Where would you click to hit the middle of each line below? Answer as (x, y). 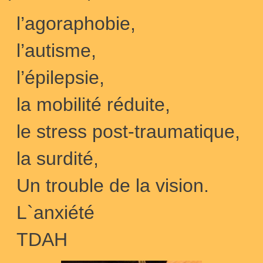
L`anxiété (55, 213)
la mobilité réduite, (93, 104)
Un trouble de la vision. (113, 186)
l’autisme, (56, 50)
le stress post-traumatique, (128, 131)
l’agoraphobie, (76, 23)
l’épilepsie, (60, 77)
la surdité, (58, 159)
